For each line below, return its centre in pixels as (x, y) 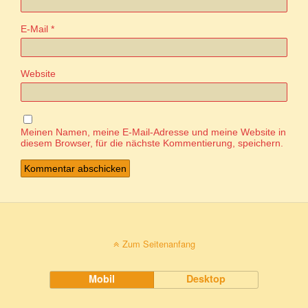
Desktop (206, 278)
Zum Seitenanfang (158, 243)
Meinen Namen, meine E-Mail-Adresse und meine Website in (153, 132)
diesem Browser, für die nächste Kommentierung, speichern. (152, 143)
